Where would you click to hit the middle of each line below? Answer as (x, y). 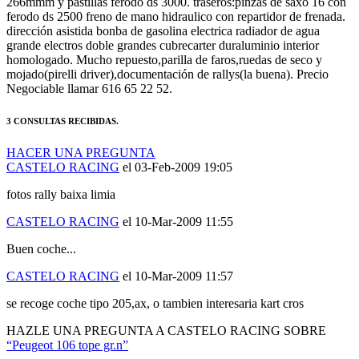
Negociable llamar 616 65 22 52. (89, 68)
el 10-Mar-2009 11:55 (178, 201)
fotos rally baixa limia (61, 174)
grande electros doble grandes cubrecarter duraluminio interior (163, 25)
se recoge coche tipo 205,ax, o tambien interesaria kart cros (155, 283)
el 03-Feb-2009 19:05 (177, 147)
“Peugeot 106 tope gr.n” (67, 325)
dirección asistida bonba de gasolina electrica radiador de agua (163, 10)
